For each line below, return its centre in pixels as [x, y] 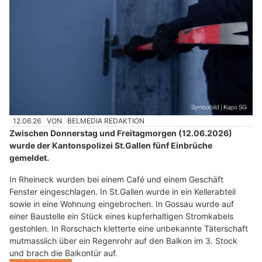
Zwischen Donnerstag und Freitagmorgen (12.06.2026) [121, 133]
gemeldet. [29, 158]
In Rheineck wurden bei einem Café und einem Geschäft [116, 180]
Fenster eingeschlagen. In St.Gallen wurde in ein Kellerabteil [123, 192]
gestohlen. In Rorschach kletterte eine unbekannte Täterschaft [129, 229]
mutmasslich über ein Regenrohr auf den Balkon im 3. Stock [123, 241]
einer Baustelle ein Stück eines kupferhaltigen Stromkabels [121, 216]
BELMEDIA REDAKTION [106, 120]
